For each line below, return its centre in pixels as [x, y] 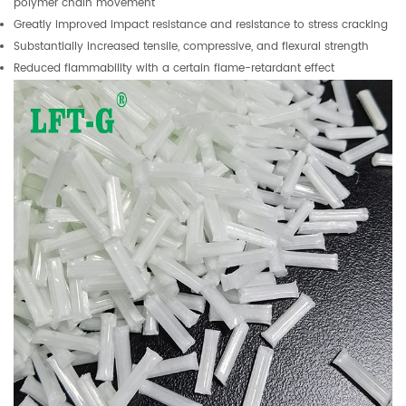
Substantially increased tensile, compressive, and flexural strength [191, 46]
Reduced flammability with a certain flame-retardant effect [174, 68]
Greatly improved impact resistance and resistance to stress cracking [201, 24]
